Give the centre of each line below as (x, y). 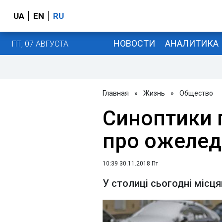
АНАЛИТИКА (192, 43)
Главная (116, 93)
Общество (196, 93)
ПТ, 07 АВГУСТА (40, 44)
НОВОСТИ (134, 43)
